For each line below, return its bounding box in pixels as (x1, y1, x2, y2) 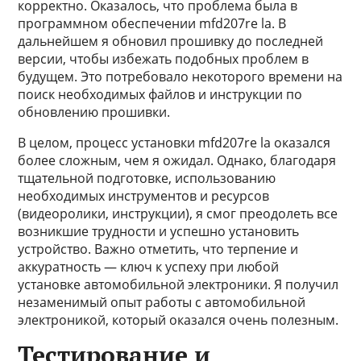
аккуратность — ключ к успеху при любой (18, 258, 280, 276)
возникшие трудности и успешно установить (18, 222, 300, 240)
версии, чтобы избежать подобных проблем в (18, 50, 309, 68)
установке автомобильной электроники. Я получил (18, 276, 339, 293)
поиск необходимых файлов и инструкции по (18, 85, 303, 103)
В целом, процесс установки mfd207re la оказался (18, 134, 331, 151)
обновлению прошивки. (18, 103, 171, 121)
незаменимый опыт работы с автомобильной (18, 293, 306, 311)
